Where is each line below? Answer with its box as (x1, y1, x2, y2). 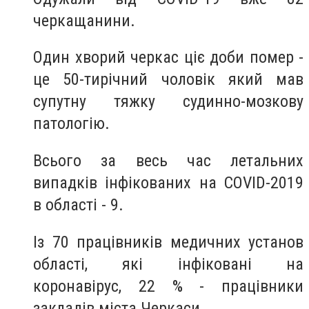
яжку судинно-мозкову (121, 92, 303, 112)
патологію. (33, 114, 110, 134)
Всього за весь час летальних (33, 150, 303, 170)
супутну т (33, 92, 121, 112)
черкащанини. (33, 10, 135, 30)
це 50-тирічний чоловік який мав (33, 70, 303, 90)
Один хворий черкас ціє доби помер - (33, 48, 303, 68)
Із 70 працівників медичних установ (33, 232, 303, 252)
